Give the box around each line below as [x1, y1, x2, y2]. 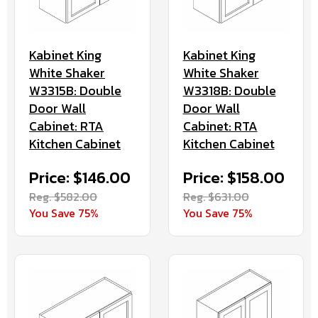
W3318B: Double [182, 81, 276, 101]
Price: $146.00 [29, 166, 131, 190]
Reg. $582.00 [29, 188, 97, 206]
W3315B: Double [29, 81, 121, 101]
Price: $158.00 [182, 166, 285, 190]
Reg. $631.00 [182, 188, 249, 206]
